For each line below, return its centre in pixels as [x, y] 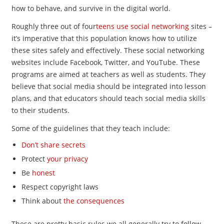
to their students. [40, 110]
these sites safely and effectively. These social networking [108, 50]
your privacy [67, 159]
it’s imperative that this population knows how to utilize [104, 38]
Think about [42, 201]
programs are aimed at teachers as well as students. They [108, 74]
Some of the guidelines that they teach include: [90, 128]
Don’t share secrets [53, 145]
